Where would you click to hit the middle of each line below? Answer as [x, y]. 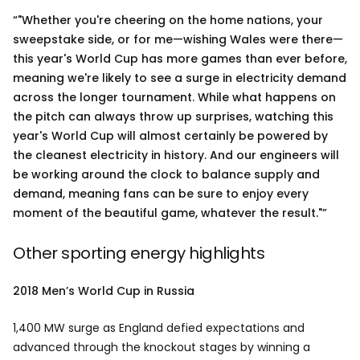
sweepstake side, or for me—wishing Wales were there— [178, 39]
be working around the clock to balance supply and [166, 174]
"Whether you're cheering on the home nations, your [170, 20]
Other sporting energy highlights [139, 253]
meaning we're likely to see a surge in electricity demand [180, 78]
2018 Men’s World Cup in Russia [105, 291]
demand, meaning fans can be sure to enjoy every [161, 194]
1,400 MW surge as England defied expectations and [159, 328]
